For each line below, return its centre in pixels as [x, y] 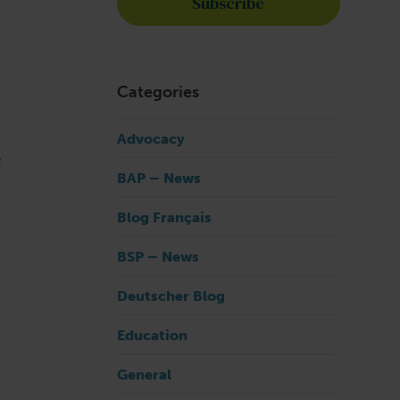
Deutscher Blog [171, 296]
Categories [158, 92]
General [144, 375]
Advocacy [150, 139]
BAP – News [158, 178]
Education [152, 335]
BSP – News [158, 257]
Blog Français [164, 217]
